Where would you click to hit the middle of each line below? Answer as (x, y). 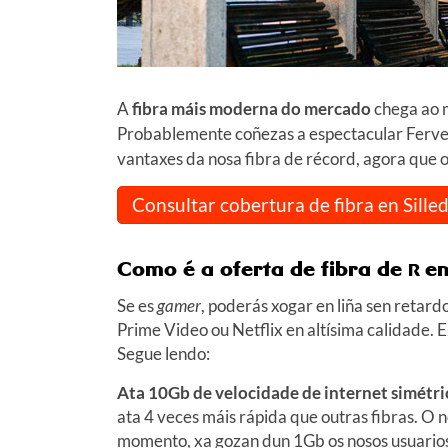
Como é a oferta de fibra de (262, 268)
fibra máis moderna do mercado (251, 108)
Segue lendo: (163, 353)
